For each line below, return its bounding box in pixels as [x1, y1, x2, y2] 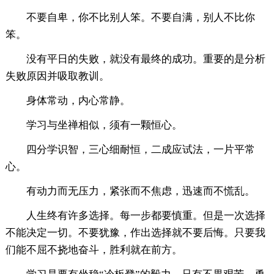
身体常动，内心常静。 [26, 94, 130, 106]
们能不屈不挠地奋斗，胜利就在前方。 [5, 243, 182, 256]
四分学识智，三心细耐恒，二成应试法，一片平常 [26, 143, 255, 155]
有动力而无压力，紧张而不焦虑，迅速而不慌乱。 [26, 185, 255, 197]
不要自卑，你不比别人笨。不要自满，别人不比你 [26, 11, 255, 23]
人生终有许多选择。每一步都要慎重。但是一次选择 [26, 209, 265, 221]
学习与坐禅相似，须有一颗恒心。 [26, 119, 182, 131]
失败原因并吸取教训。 [5, 70, 109, 82]
